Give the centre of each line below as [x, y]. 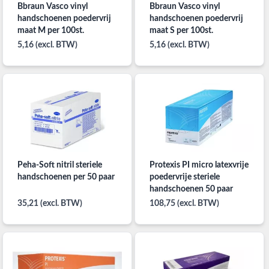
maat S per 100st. [181, 31]
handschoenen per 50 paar [66, 177]
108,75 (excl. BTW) [184, 203]
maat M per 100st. [51, 31]
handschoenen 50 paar [191, 189]
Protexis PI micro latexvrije [199, 165]
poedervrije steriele [184, 177]
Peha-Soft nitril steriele [60, 165]
